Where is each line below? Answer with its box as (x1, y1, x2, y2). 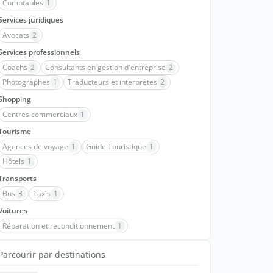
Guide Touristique (86, 141, 146, 152)
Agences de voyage (2, 141, 68, 152)
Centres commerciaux (2, 109, 77, 119)
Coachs (2, 62, 27, 73)
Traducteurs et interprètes (68, 77, 157, 87)
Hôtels (2, 156, 24, 166)
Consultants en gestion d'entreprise (45, 62, 166, 73)
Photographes (2, 77, 50, 87)
